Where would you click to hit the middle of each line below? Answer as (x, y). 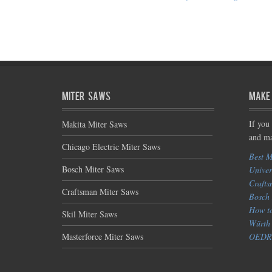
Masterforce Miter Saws (103, 236)
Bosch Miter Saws (93, 169)
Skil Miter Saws (90, 214)
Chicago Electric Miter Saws (111, 147)
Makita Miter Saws (94, 124)
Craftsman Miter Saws (100, 192)
